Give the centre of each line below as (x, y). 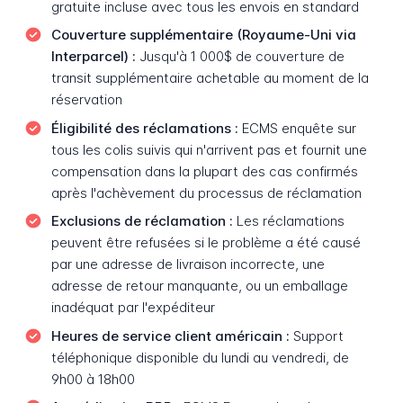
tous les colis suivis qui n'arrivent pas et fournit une (209, 149)
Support (316, 336)
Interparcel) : (93, 57)
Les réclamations (288, 221)
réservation (86, 100)
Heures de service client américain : (170, 336)
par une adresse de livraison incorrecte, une (188, 264)
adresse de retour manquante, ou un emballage (199, 286)
